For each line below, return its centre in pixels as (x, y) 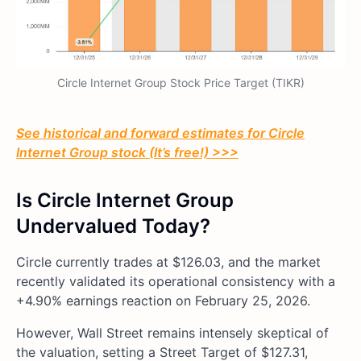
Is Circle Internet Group (125, 201)
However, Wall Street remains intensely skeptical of (172, 333)
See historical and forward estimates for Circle (160, 133)
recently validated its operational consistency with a (176, 282)
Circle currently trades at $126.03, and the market (168, 262)
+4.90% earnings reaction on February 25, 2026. (165, 301)
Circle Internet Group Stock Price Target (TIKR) (180, 83)
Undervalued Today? (113, 226)
